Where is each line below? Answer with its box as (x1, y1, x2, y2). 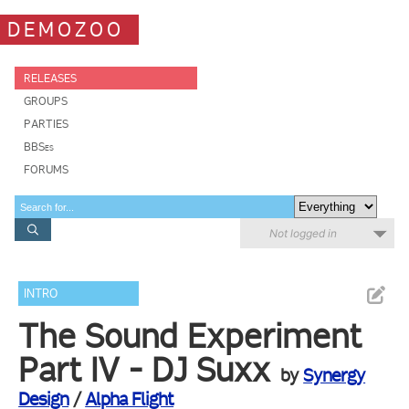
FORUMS (24, 163, 68, 176)
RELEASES (24, 71, 77, 85)
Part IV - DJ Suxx (18, 350, 271, 390)
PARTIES (24, 117, 68, 131)
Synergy (303, 364, 366, 386)
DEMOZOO (7, 16, 124, 42)
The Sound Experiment (18, 316, 362, 356)
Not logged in (269, 226, 337, 240)
